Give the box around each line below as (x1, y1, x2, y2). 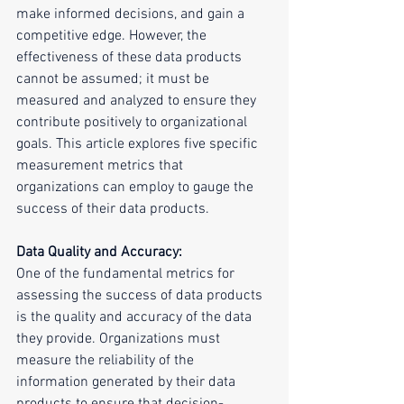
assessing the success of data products (16, 287, 266, 306)
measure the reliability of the (16, 352, 197, 371)
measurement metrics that (16, 157, 187, 176)
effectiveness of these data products (16, 49, 245, 68)
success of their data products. (16, 200, 209, 219)
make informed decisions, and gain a (16, 5, 248, 24)
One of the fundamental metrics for (16, 265, 238, 284)
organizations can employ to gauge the (16, 179, 257, 197)
